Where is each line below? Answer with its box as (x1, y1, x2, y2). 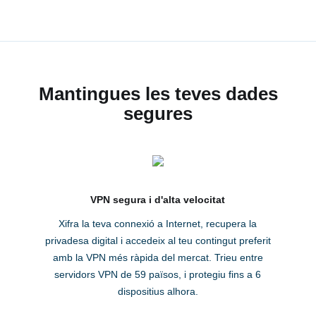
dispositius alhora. (117, 286, 198, 298)
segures (123, 103, 193, 125)
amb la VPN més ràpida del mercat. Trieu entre (52, 252, 263, 264)
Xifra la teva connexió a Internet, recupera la (59, 218, 257, 230)
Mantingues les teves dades (38, 83, 278, 105)
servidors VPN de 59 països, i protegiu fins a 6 (54, 269, 262, 281)
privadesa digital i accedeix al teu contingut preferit (44, 235, 271, 247)
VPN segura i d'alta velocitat (90, 194, 226, 206)
